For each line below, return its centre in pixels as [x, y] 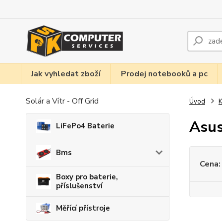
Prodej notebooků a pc [164, 74]
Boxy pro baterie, [87, 177]
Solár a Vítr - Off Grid [62, 101]
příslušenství [79, 186]
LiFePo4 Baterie [85, 126]
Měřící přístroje [83, 208]
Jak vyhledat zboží [66, 74]
